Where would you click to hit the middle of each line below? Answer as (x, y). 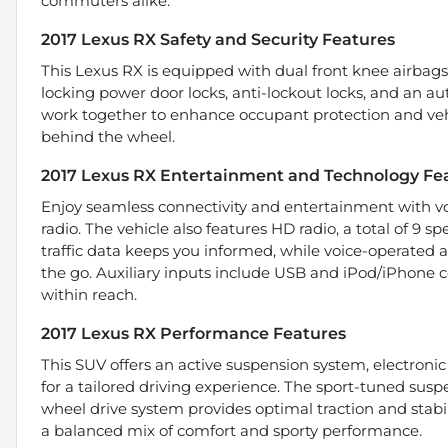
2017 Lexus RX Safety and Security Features (218, 39)
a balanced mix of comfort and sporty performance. (231, 430)
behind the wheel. (108, 136)
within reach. (89, 294)
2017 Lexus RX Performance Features (193, 333)
